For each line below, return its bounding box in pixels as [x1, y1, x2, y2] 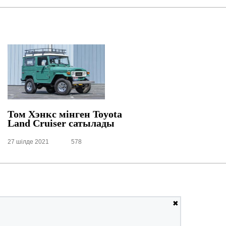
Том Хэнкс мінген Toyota [7, 108, 122, 120]
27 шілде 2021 [7, 138, 49, 145]
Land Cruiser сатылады [7, 118, 115, 129]
